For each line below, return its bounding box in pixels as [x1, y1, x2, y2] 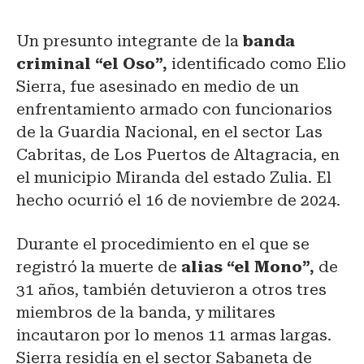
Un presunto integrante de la [16, 32, 239, 51]
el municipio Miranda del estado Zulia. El [16, 168, 331, 188]
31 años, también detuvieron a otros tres [16, 280, 327, 300]
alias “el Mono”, [177, 258, 314, 277]
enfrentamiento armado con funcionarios [16, 100, 332, 119]
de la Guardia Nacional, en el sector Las [16, 123, 323, 142]
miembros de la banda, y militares [16, 303, 275, 323]
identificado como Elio [167, 54, 346, 74]
